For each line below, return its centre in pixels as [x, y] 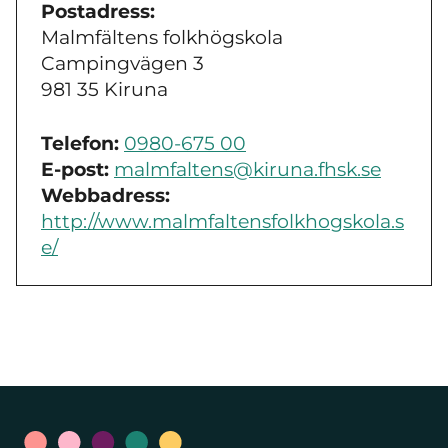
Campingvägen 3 [122, 63]
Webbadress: [105, 196]
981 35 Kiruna [104, 89]
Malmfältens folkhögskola [162, 37]
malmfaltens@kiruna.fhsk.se [247, 170]
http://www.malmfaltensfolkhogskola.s [222, 222]
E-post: [75, 170]
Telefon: [80, 144]
